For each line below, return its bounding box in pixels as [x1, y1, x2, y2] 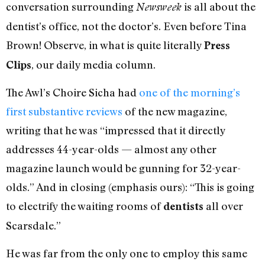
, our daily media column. [31, 58, 156, 72]
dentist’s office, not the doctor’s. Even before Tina [6, 20, 247, 33]
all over [203, 199, 243, 213]
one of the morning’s [139, 86, 240, 99]
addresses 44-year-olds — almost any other [6, 143, 216, 156]
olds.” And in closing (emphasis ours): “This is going [6, 180, 254, 194]
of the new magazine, [122, 105, 227, 118]
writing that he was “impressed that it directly [6, 124, 225, 137]
